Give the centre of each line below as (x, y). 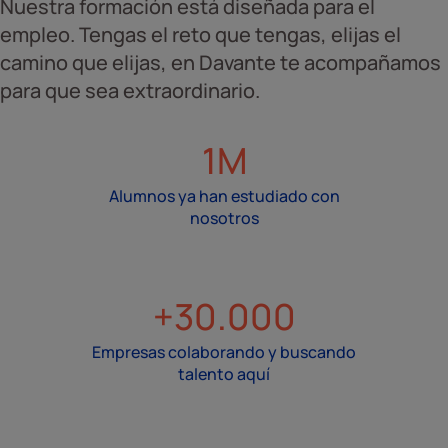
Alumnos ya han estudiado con (224, 195)
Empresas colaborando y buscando (224, 351)
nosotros (224, 217)
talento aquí (224, 373)
